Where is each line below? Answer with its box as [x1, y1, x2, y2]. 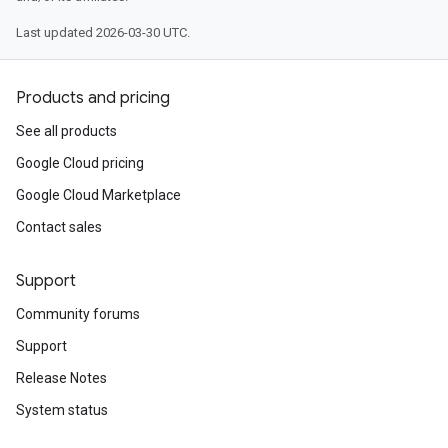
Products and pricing [16, 88, 170, 108]
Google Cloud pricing [16, 155, 144, 171]
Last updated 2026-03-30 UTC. [16, 25, 190, 40]
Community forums [16, 306, 140, 322]
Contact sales [16, 219, 102, 235]
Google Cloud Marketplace [16, 187, 181, 203]
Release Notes [16, 370, 107, 386]
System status [16, 402, 108, 418]
